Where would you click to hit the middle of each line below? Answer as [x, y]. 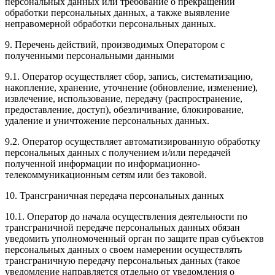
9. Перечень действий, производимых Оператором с [115, 44]
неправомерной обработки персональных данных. [110, 23]
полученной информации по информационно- [103, 163]
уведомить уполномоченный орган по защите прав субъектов [134, 238]
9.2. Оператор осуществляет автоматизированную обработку [133, 141]
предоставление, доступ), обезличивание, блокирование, [124, 109]
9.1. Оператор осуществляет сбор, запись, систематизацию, [129, 76]
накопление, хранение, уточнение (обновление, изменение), [131, 87]
